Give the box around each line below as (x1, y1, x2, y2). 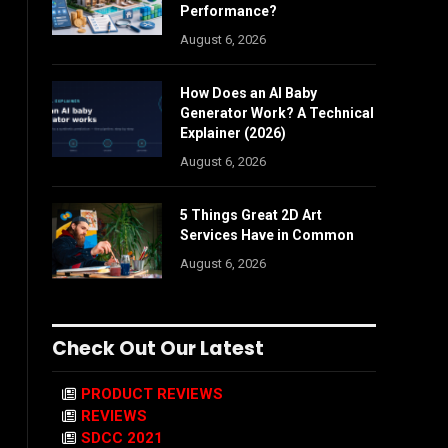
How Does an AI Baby (180, 85, 317, 101)
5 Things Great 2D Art (180, 207, 322, 223)
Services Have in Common (180, 227, 354, 243)
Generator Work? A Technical (180, 105, 374, 121)
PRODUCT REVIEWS (81, 385, 223, 403)
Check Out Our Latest (52, 335, 264, 362)
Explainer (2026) (180, 125, 286, 141)
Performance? (180, 3, 277, 19)
